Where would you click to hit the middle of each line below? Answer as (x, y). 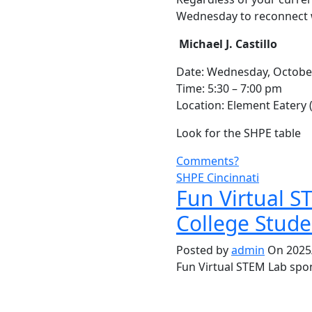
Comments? (208, 161)
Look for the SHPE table (239, 133)
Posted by (204, 250)
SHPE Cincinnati (218, 178)
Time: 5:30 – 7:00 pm (229, 88)
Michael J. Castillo (228, 44)
